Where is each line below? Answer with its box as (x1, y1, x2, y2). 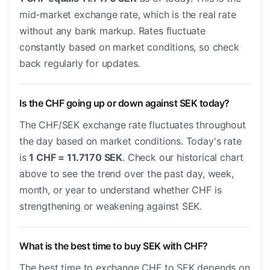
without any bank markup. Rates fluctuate (19, 25, 206, 37)
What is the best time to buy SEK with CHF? (19, 240, 208, 253)
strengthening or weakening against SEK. (19, 200, 202, 213)
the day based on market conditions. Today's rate (19, 135, 242, 148)
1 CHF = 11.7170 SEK (29, 151, 123, 164)
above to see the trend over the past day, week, (19, 168, 234, 180)
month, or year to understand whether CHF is (19, 184, 222, 196)
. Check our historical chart (122, 151, 244, 164)
